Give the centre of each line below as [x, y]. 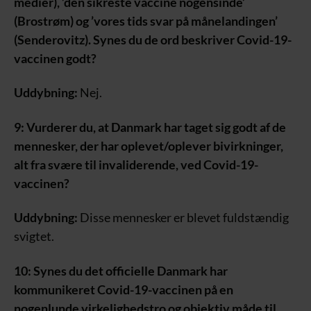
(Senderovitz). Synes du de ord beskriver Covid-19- [153, 39]
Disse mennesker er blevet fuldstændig [183, 218]
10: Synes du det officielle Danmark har [121, 270]
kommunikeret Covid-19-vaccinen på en [124, 289]
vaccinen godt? [55, 58]
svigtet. [34, 236]
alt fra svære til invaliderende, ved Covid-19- [136, 164]
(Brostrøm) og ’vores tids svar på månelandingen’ [146, 20]
